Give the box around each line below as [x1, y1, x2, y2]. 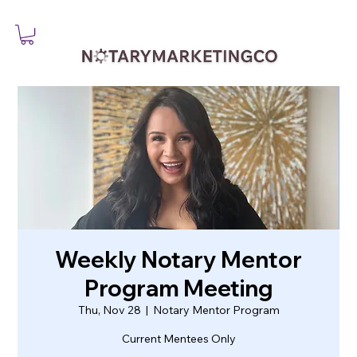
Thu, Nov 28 [77, 302, 141, 317]
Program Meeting [84, 273, 273, 302]
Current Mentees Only [121, 331, 236, 346]
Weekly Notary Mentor [55, 245, 302, 273]
